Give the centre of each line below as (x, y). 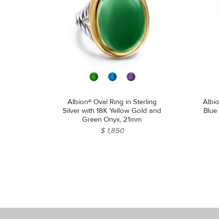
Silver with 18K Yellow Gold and (112, 110)
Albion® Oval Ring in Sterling (112, 101)
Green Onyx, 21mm (112, 119)
